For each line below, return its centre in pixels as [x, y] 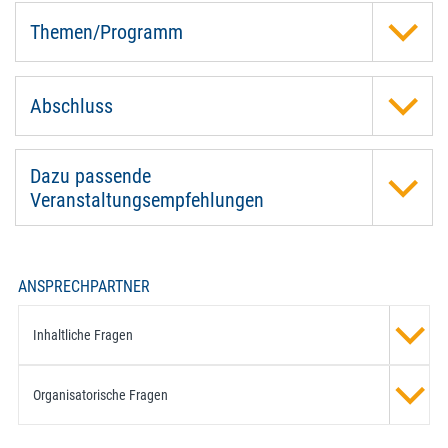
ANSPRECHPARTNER [84, 286]
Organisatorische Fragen [100, 395]
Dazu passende [90, 175]
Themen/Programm [106, 32]
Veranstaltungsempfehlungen [146, 199]
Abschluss [71, 105]
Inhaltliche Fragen [82, 335]
